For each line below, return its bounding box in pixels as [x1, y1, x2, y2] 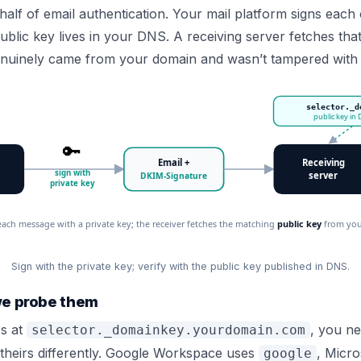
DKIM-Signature [140, 170, 208, 182]
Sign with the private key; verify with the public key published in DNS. [11, 260, 350, 273]
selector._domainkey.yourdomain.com [31, 322, 305, 338]
